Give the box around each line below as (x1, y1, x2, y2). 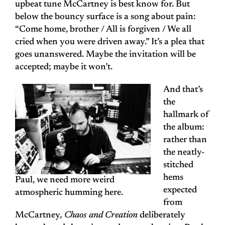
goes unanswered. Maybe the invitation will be (15, 50, 196, 60)
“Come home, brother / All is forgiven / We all (15, 25, 191, 35)
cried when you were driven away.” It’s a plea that (15, 38, 204, 47)
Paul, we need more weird (15, 175, 115, 185)
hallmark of (163, 110, 209, 120)
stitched (163, 161, 193, 170)
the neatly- (163, 148, 204, 158)
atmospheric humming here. (15, 188, 123, 197)
